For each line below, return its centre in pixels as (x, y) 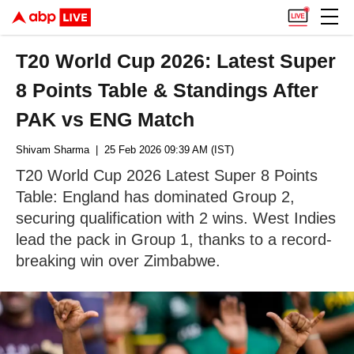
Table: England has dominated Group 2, (155, 197)
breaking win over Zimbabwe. (118, 261)
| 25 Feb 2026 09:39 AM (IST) (162, 150)
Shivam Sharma (53, 150)
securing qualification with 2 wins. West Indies (176, 218)
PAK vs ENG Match (105, 119)
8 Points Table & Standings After (168, 90)
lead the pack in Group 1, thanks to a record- (174, 239)
